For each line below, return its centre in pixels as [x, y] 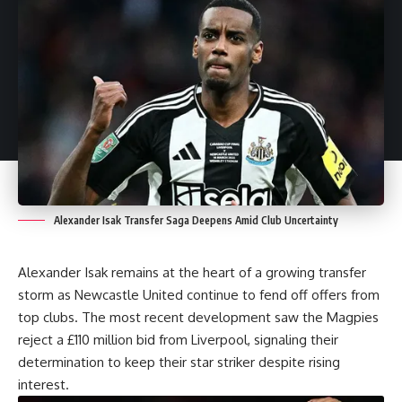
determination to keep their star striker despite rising [179, 363]
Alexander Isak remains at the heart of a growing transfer [192, 273]
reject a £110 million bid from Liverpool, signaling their [178, 340]
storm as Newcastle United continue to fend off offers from [199, 295]
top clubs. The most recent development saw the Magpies [198, 318]
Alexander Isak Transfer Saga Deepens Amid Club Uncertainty [196, 221]
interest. [44, 385]
